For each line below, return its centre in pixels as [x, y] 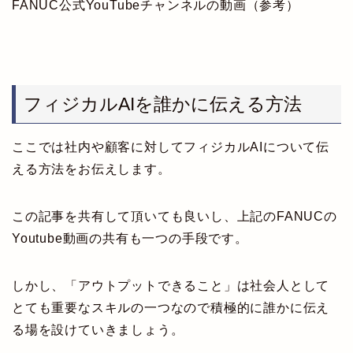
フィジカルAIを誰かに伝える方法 [163, 104]
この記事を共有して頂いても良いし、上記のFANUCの [175, 216]
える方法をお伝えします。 [91, 169]
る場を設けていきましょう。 [98, 329]
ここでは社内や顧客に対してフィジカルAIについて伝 [171, 147]
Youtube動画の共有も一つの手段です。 [130, 238]
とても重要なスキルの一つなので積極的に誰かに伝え [171, 307]
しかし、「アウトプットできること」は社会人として [171, 285]
